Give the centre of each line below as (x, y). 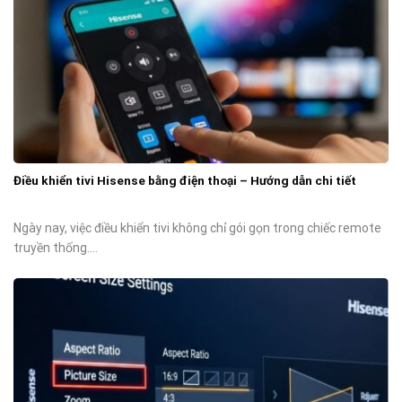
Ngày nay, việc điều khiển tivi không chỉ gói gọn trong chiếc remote (197, 228)
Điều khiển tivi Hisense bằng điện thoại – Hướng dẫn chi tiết (185, 181)
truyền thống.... (56, 248)
